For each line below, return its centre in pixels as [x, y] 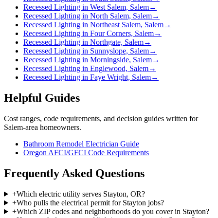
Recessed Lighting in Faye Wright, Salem [87, 77]
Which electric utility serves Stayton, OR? [81, 194]
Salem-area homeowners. [43, 127]
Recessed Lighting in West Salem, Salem [86, 7]
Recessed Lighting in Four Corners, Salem [89, 34]
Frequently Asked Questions [74, 173]
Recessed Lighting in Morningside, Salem [88, 60]
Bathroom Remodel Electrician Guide [81, 144]
